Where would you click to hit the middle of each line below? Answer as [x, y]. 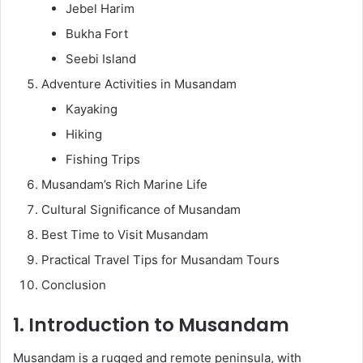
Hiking [84, 134]
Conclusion [74, 285]
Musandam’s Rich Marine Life [124, 184]
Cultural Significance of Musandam [141, 209]
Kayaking [92, 109]
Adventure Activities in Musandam [139, 84]
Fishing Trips [103, 159]
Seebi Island [101, 59]
